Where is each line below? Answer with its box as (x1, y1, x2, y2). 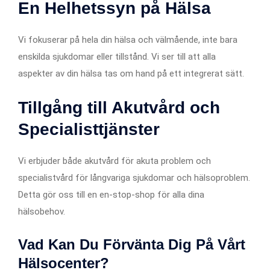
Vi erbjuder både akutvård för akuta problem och (18, 155, 211, 166)
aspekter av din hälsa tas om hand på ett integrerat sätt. (18, 67, 244, 79)
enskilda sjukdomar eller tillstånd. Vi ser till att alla (18, 51, 216, 62)
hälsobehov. (18, 206, 65, 217)
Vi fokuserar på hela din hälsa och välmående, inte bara (18, 34, 237, 45)
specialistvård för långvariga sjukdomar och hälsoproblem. (18, 172, 250, 183)
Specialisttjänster (18, 119, 160, 139)
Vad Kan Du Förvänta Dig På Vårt (18, 236, 245, 253)
